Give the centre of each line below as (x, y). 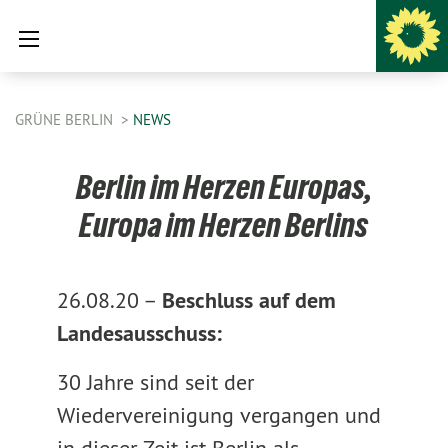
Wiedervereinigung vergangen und (218, 415)
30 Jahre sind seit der (155, 382)
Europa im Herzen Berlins (224, 225)
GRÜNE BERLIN (66, 119)
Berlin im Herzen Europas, (223, 187)
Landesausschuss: (139, 333)
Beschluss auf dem (248, 300)
